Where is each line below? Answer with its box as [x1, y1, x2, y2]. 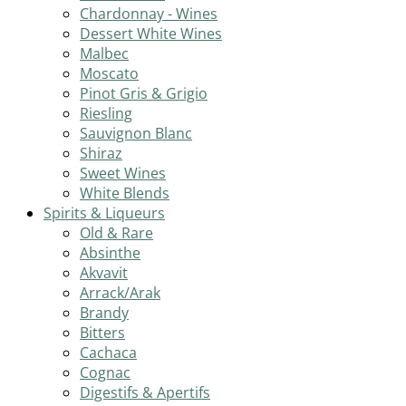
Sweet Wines [80, 163, 166, 184]
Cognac [80, 362, 130, 383]
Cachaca [80, 343, 137, 363]
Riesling [80, 103, 132, 124]
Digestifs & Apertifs [80, 382, 210, 403]
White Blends [80, 183, 169, 204]
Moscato [80, 63, 139, 84]
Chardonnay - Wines [80, 4, 217, 24]
